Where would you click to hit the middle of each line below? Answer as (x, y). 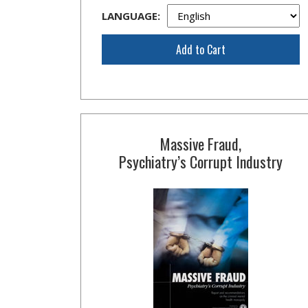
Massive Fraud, (200, 144)
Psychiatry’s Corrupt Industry (200, 162)
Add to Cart (200, 49)
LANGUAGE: (131, 16)
